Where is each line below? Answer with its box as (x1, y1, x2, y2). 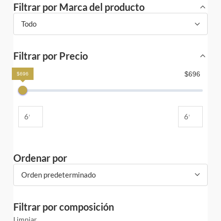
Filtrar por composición (13, 200, 114, 213)
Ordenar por (13, 151, 67, 164)
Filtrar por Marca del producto (13, 1, 145, 13)
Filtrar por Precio (13, 50, 88, 62)
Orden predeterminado (21, 170, 96, 179)
